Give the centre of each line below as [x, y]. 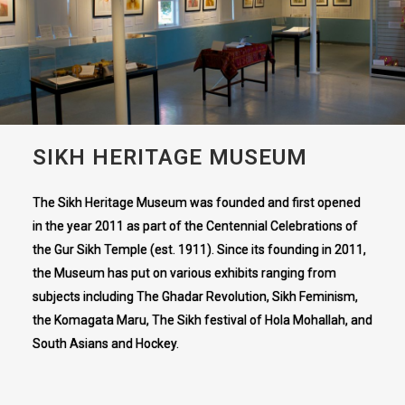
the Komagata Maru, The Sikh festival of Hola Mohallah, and [202, 320]
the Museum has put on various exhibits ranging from [184, 273]
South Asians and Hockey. [105, 343]
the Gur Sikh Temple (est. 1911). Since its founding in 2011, [199, 249]
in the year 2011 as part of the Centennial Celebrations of [195, 226]
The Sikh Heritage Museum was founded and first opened [196, 202]
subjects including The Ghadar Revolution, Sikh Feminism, [195, 296]
